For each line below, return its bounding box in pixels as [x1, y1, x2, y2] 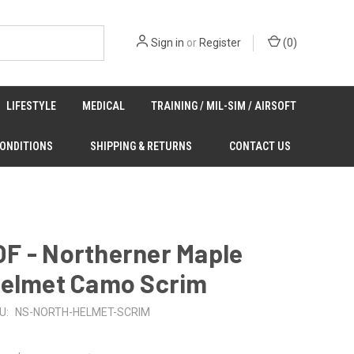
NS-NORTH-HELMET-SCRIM [14, 305, 150, 318]
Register [199, 36, 241, 49]
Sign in [151, 36, 184, 49]
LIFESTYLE [6, 100, 57, 112]
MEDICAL [82, 100, 126, 112]
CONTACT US [228, 140, 291, 153]
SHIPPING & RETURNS [89, 140, 192, 153]
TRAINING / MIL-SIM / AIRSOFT [150, 100, 296, 112]
